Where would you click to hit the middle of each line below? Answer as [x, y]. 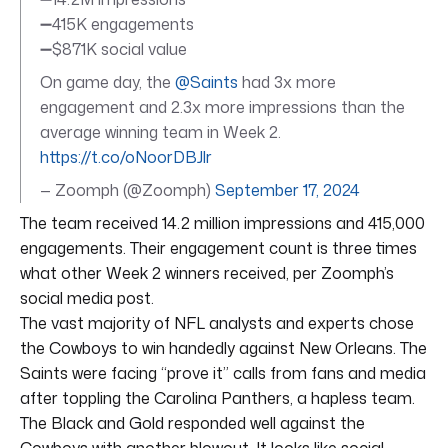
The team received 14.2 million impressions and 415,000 [222, 222]
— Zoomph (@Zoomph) [127, 189]
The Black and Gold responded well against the [192, 422]
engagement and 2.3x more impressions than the [222, 106]
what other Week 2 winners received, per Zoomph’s [207, 272]
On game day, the [107, 81]
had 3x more [287, 81]
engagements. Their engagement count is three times [218, 247]
